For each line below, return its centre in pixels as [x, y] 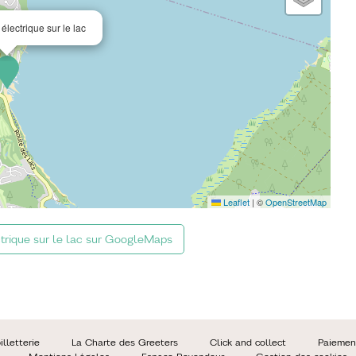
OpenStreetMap [296, 202]
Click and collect [248, 342]
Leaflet [235, 202]
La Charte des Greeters [125, 342]
